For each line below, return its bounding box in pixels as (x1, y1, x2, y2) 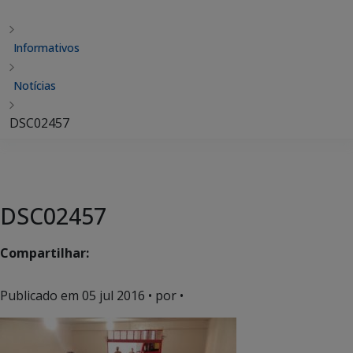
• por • (145, 287, 184, 304)
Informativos (13, 40, 80, 55)
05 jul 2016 (82, 287, 145, 304)
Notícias (13, 78, 56, 93)
